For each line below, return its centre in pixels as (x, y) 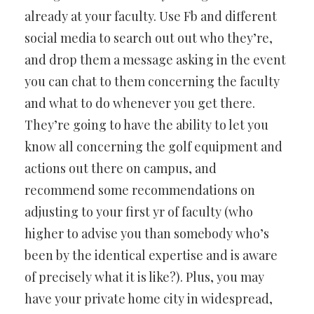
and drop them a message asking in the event (155, 59)
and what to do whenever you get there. (140, 103)
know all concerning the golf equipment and (153, 146)
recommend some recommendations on (140, 190)
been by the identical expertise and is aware (151, 255)
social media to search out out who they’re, (149, 37)
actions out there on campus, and (121, 168)
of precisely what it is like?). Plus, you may (144, 277)
